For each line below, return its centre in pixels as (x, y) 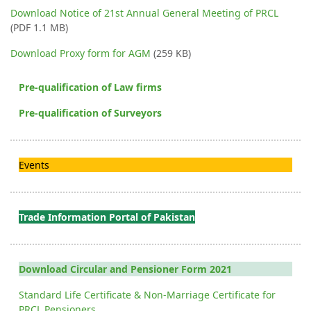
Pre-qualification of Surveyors (90, 112)
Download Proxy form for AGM (81, 53)
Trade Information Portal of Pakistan (107, 217)
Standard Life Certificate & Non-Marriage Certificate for (147, 294)
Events (34, 165)
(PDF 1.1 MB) (39, 27)
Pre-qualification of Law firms (90, 87)
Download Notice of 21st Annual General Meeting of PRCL (144, 12)
